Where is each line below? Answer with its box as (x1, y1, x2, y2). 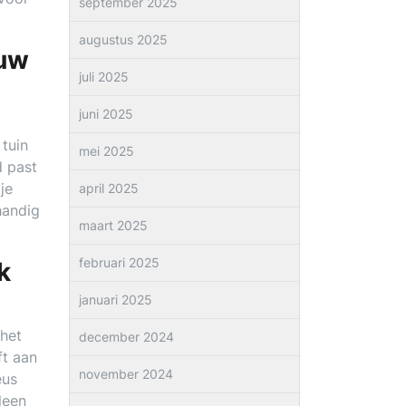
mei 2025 (79, 143, 134, 159)
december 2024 (79, 329, 174, 344)
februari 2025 (79, 255, 159, 270)
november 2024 (79, 366, 173, 382)
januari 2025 (79, 292, 152, 307)
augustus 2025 (79, 32, 168, 47)
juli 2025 (79, 69, 129, 84)
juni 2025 (79, 106, 133, 121)
